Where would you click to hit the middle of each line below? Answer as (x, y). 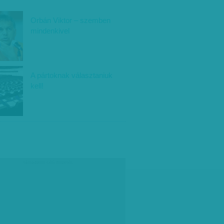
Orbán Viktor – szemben (70, 20)
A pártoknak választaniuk (71, 75)
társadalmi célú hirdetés (48, 162)
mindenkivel (50, 31)
